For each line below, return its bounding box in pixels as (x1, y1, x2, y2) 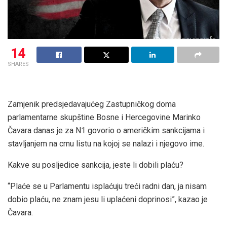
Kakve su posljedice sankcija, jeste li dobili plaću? (8, 160, 183, 170)
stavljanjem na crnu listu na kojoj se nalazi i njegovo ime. (8, 138, 204, 148)
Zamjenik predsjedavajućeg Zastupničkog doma (8, 99, 176, 109)
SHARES (8, 60, 29, 67)
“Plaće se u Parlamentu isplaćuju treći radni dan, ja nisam (8, 181, 207, 191)
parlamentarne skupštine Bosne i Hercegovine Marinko (8, 112, 201, 122)
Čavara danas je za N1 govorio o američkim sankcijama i (8, 125, 205, 135)
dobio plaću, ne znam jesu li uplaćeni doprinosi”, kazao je (8, 194, 208, 204)
